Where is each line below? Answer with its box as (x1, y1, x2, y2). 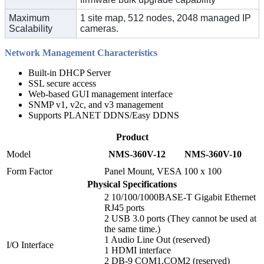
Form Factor (6, 166, 52, 176)
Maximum (9, 12, 49, 23)
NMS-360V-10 (184, 148, 242, 159)
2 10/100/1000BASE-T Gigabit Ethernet (104, 192, 256, 202)
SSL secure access (28, 78, 96, 88)
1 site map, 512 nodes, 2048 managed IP (80, 12, 251, 23)
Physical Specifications (87, 179, 177, 189)
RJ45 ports (104, 202, 144, 213)
